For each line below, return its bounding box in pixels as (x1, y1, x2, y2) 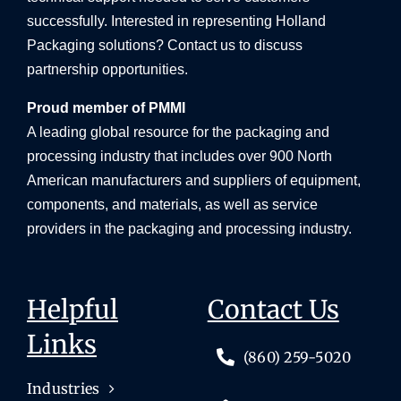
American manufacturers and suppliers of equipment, (26, 173, 361, 189)
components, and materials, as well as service (26, 197, 318, 213)
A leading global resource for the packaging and (26, 124, 329, 141)
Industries (26, 380, 100, 398)
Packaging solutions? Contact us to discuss (26, 38, 303, 54)
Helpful (26, 294, 118, 327)
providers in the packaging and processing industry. (26, 221, 352, 237)
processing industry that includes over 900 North (26, 149, 332, 165)
